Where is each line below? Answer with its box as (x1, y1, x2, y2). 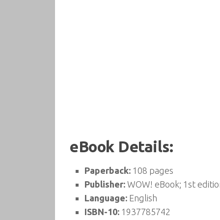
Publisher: (84, 179, 125, 189)
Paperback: (84, 165, 131, 175)
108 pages (131, 165, 173, 175)
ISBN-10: (84, 207, 119, 217)
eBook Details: (70, 138, 173, 155)
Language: (84, 193, 127, 203)
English (127, 193, 157, 203)
